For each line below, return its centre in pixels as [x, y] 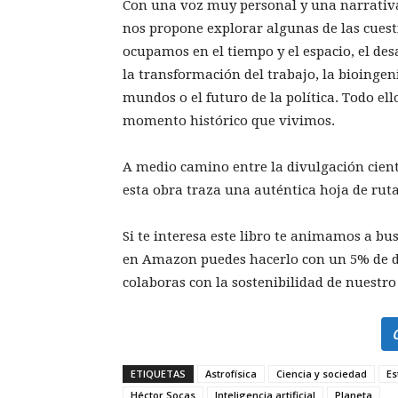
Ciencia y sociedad [322, 374]
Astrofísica [231, 374]
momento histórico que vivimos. [229, 121]
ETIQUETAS [158, 374]
